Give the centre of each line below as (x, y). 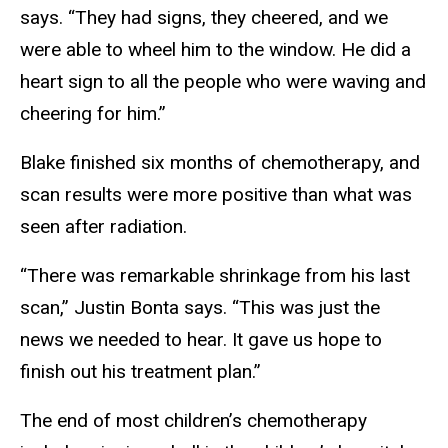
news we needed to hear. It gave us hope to (201, 340)
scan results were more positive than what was (216, 195)
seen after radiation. (103, 227)
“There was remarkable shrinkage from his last (215, 276)
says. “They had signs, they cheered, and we (204, 18)
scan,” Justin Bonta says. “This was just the (200, 308)
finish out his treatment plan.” (140, 372)
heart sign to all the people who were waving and (223, 82)
